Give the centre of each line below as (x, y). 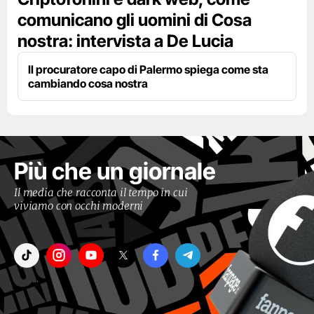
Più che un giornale (115, 171)
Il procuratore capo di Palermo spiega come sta (148, 69)
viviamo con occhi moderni (79, 205)
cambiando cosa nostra (88, 83)
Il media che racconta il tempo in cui (101, 192)
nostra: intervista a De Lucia (125, 41)
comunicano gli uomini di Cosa (135, 20)
